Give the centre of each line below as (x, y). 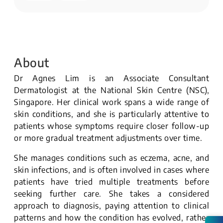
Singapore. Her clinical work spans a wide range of (111, 102)
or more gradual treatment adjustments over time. (108, 138)
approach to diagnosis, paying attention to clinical (111, 206)
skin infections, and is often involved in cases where (111, 170)
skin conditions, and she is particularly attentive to (111, 114)
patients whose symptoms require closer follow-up (111, 126)
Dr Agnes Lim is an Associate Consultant (111, 78)
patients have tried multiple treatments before (111, 182)
